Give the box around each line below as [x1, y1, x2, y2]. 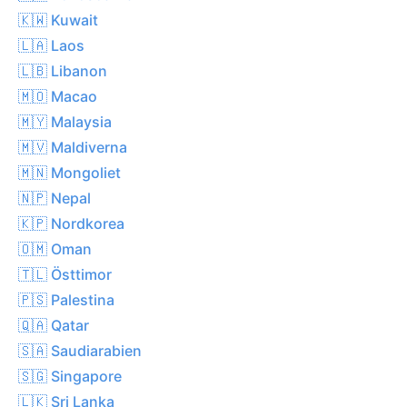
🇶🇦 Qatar [18, 315, 89, 334]
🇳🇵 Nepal [18, 188, 91, 207]
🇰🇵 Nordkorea [18, 213, 124, 233]
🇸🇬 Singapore [18, 366, 122, 385]
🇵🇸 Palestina [18, 290, 114, 309]
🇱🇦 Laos [18, 35, 84, 55]
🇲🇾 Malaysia [18, 112, 112, 131]
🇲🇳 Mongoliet [18, 163, 121, 182]
